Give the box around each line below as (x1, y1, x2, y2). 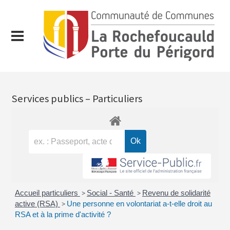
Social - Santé (86, 188, 136, 198)
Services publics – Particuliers (11, 92, 143, 105)
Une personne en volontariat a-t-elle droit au (66, 199, 212, 208)
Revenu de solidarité (142, 188, 210, 198)
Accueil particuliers (14, 188, 80, 198)
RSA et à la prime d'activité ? (14, 210, 111, 219)
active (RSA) (14, 199, 60, 208)
